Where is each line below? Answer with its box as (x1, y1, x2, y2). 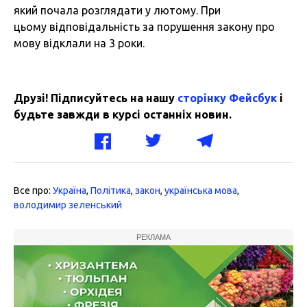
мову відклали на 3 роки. (14, 37, 145, 50)
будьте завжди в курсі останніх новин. (14, 108, 232, 121)
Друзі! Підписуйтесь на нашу (14, 92, 177, 105)
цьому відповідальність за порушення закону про (14, 21, 275, 34)
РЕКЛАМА (136, 233, 171, 242)
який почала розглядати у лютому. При (14, 4, 221, 17)
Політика (90, 185, 131, 197)
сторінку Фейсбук (177, 92, 277, 105)
